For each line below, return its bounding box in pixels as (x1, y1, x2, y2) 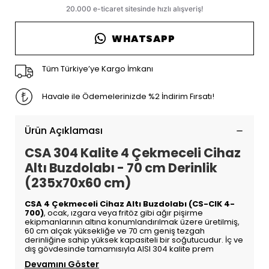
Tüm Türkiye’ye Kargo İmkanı (41, 63, 153, 74)
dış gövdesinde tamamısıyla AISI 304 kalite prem (24, 243, 214, 255)
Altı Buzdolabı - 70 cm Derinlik (24, 159, 217, 177)
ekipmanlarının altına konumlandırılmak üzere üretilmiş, (24, 216, 240, 228)
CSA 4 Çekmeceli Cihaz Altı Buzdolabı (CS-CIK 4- (24, 198, 235, 210)
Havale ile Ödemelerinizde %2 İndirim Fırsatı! (41, 91, 214, 102)
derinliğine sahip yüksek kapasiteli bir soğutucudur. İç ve (24, 234, 243, 246)
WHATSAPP (112, 31, 175, 46)
